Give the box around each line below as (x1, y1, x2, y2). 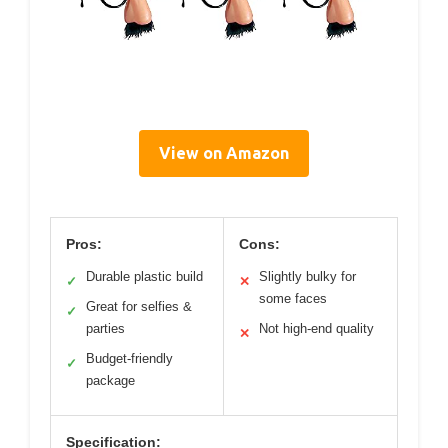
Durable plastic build (86, 268, 203, 284)
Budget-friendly (86, 350, 173, 366)
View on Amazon (159, 143, 289, 162)
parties (86, 320, 125, 336)
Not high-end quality (259, 320, 374, 336)
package (86, 372, 135, 388)
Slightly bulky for (259, 268, 356, 284)
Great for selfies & (86, 298, 192, 314)
